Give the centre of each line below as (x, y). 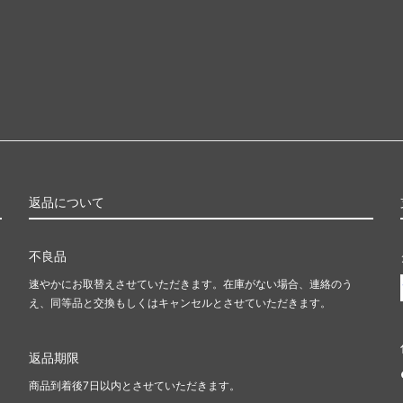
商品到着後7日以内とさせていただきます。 (134, 386)
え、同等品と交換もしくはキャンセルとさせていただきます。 (180, 303)
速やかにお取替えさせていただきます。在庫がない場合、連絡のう (191, 284)
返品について (67, 202)
